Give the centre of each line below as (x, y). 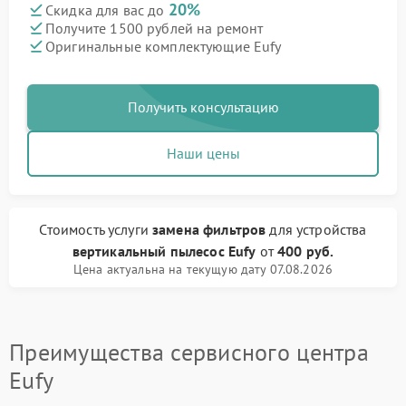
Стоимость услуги (96, 229)
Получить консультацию (203, 107)
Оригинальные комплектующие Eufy (164, 46)
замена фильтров (209, 229)
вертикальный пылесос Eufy (164, 251)
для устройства (316, 229)
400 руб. (306, 251)
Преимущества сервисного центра (189, 352)
